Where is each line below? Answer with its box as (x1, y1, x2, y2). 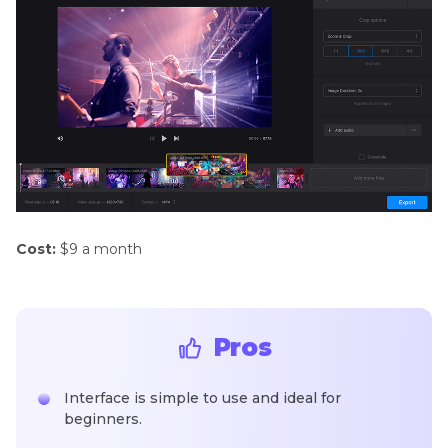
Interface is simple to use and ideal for (64, 388, 341, 407)
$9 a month (60, 239, 142, 258)
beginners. (64, 409, 142, 428)
